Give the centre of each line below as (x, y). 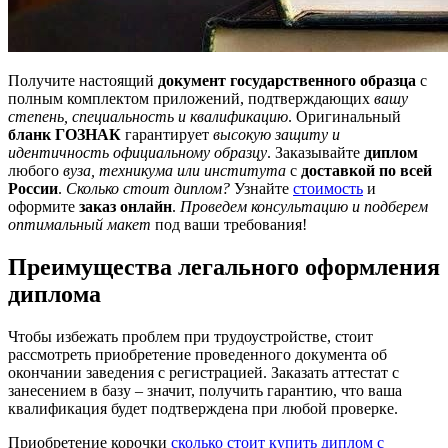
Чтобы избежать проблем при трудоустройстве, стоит (190, 336)
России (33, 188)
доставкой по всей (366, 170)
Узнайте (261, 188)
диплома (54, 293)
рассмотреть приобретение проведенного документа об (197, 354)
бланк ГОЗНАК (64, 134)
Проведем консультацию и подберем (304, 206)
